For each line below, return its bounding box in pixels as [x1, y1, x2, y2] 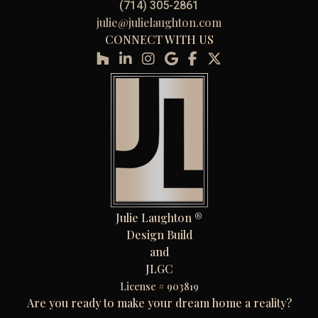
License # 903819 [119, 280, 199, 294]
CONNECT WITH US [104, 32, 214, 48]
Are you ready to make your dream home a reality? [26, 295, 292, 311]
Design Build [126, 227, 192, 243]
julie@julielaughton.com [97, 15, 221, 31]
